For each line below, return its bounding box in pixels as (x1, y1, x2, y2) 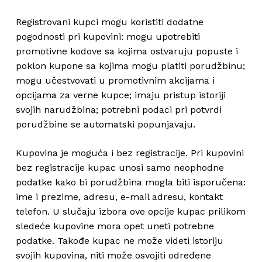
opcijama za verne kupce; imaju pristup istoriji (15, 89, 226, 101)
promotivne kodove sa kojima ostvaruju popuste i (15, 46, 238, 57)
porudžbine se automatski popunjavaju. (15, 119, 195, 130)
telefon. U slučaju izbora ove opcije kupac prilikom (15, 206, 246, 217)
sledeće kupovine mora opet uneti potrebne (15, 220, 214, 232)
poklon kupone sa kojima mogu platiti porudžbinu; (15, 60, 245, 71)
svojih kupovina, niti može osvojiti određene (15, 250, 211, 261)
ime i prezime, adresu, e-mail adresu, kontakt (15, 191, 223, 202)
